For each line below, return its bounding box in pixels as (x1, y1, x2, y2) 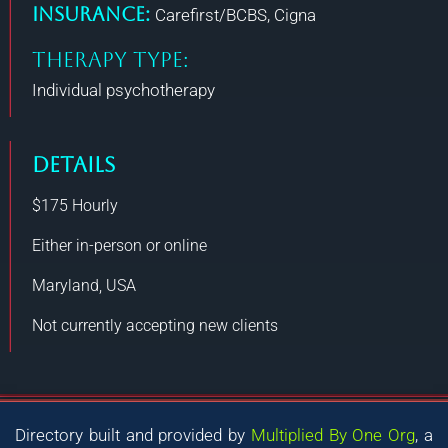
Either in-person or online (32, 236, 207, 255)
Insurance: (32, 3, 155, 25)
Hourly (72, 196, 118, 215)
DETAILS (32, 152, 115, 177)
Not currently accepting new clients (32, 316, 278, 335)
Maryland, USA (32, 276, 136, 295)
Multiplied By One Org (250, 425, 416, 445)
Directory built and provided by (15, 425, 251, 445)
